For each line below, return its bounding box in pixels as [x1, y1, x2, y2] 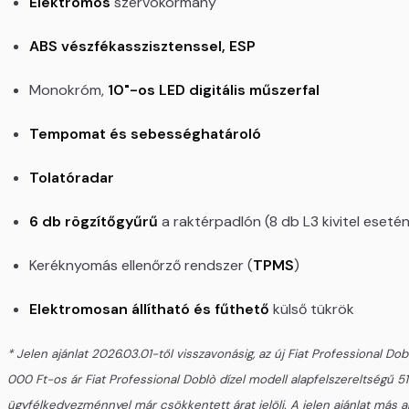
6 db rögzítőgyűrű [29, 212, 162, 232]
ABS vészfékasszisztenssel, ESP [29, 37, 256, 57]
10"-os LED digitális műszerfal [108, 80, 320, 100]
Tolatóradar [29, 168, 114, 188]
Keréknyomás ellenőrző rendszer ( [29, 256, 253, 276]
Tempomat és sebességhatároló [29, 124, 261, 144]
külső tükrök [269, 299, 354, 320]
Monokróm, [29, 80, 108, 100]
